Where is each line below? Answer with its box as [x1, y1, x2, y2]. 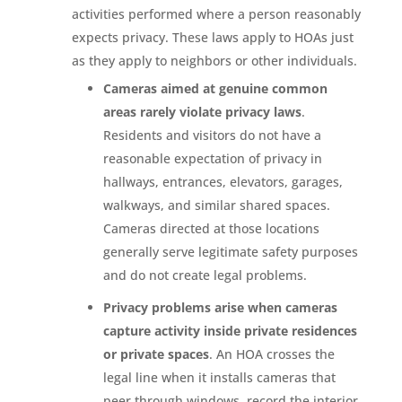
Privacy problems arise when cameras [102, 298, 337, 316]
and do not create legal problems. [102, 266, 307, 284]
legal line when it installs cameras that [102, 368, 336, 386]
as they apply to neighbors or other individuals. [71, 51, 357, 69]
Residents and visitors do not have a [102, 126, 321, 144]
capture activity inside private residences [102, 321, 357, 339]
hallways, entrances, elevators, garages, [102, 172, 343, 190]
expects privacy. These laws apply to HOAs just [71, 28, 354, 46]
